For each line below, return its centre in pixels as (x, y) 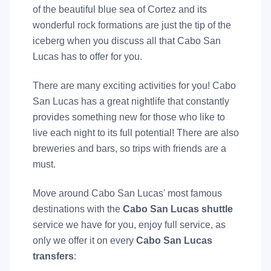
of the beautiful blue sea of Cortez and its (119, 9)
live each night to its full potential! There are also (135, 133)
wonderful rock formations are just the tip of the (132, 25)
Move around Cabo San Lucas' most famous (127, 193)
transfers (53, 256)
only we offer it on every (84, 240)
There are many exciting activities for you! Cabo (134, 86)
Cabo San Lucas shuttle (178, 209)
